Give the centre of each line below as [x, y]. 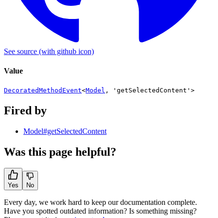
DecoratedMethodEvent [43, 90]
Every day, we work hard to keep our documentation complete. [100, 202]
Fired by [25, 110]
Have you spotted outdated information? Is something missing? [100, 211]
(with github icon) [65, 52]
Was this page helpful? [60, 152]
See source [20, 52]
